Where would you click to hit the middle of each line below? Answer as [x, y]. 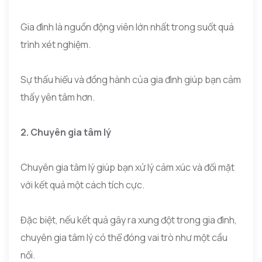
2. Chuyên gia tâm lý [66, 132]
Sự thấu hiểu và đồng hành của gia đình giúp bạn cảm [131, 79]
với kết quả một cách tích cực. [82, 185]
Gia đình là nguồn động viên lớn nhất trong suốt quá [127, 27]
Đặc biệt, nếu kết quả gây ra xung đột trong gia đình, [129, 220]
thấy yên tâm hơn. [58, 97]
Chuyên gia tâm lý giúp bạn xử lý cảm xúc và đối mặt [127, 167]
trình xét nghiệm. [56, 44]
